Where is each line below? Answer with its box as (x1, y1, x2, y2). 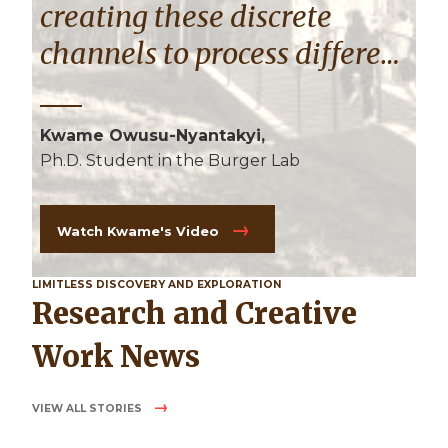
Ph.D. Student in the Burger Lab (40, 151, 300, 171)
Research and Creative (32, 296, 53, 333)
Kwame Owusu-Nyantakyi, (40, 126, 265, 146)
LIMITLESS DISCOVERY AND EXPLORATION (32, 278, 282, 292)
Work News (32, 339, 200, 376)
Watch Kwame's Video (57, 224, 223, 240)
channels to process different (40, 36, 408, 73)
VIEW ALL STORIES (32, 402, 145, 416)
